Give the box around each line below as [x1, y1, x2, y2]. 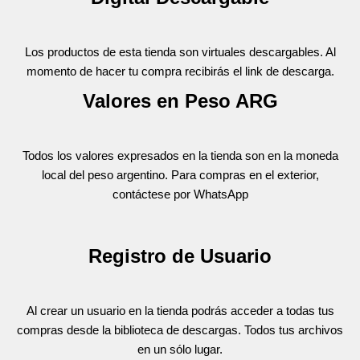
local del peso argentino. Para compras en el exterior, [41, 168, 319, 182]
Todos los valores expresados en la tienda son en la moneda [22, 149, 338, 162]
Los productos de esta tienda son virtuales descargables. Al [24, 45, 336, 59]
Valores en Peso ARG [82, 90, 278, 112]
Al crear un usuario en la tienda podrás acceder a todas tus [26, 304, 334, 317]
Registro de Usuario [88, 245, 272, 267]
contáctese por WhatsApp [112, 187, 248, 201]
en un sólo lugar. [137, 342, 223, 356]
